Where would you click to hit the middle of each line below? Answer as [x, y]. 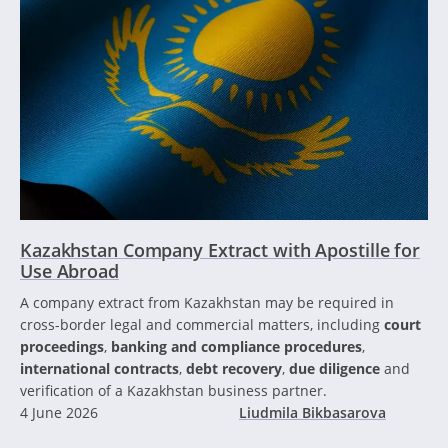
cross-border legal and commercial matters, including [202, 324]
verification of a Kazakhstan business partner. [173, 390]
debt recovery [234, 368]
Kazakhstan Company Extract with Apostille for [220, 249]
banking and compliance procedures [236, 346]
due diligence [334, 368]
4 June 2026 [59, 412]
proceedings [62, 346]
